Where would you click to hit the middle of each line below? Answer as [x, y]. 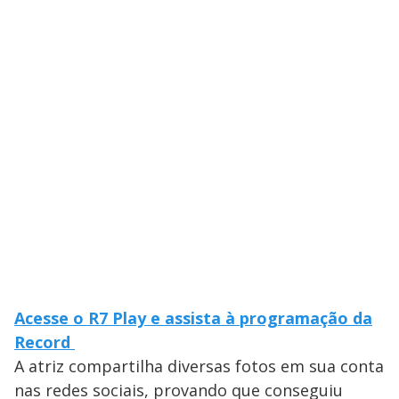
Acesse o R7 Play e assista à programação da [193, 318]
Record [45, 342]
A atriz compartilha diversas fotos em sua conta [199, 366]
